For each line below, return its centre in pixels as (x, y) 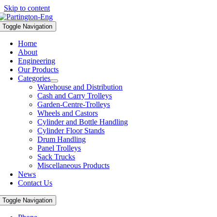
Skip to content (27, 8)
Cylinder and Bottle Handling (83, 122)
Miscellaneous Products (74, 165)
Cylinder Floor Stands (71, 131)
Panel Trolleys (59, 148)
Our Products (39, 70)
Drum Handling (62, 139)
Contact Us (35, 183)
